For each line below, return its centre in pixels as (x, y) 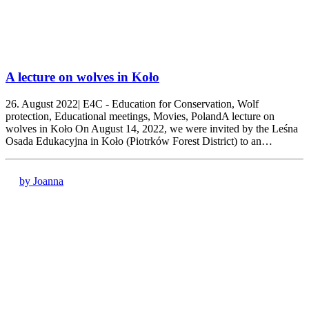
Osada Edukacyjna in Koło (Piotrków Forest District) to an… (139, 141)
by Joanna (41, 181)
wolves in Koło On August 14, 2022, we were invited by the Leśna (152, 129)
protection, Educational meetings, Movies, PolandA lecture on (140, 116)
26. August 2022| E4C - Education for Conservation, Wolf (132, 104)
